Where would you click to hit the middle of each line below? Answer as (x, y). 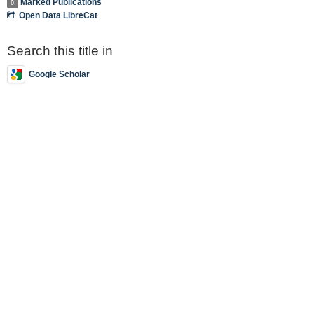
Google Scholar (59, 74)
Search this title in (60, 51)
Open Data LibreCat (59, 15)
